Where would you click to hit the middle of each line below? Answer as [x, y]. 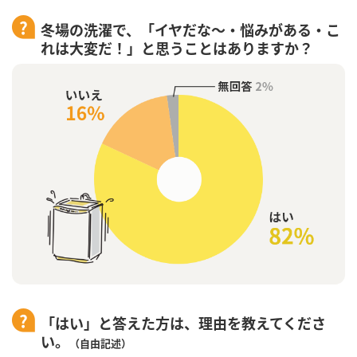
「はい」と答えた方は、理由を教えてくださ [183, 322]
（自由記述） [100, 343]
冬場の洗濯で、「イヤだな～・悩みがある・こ [190, 30]
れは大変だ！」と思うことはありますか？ [177, 48]
